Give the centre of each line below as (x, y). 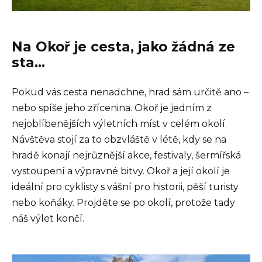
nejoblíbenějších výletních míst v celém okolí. (119, 124)
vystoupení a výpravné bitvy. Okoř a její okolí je (121, 171)
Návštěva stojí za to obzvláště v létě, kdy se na (119, 140)
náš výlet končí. (48, 219)
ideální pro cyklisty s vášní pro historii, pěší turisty (125, 187)
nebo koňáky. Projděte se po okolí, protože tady (123, 203)
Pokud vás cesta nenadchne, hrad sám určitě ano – (130, 92)
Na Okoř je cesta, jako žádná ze (123, 47)
